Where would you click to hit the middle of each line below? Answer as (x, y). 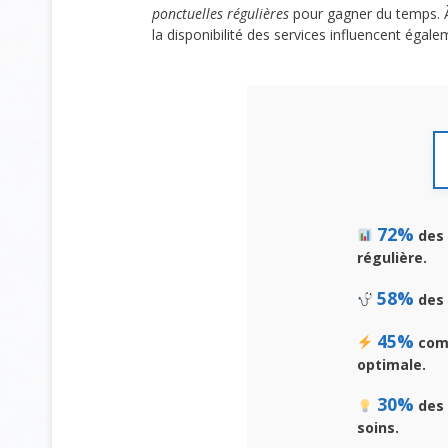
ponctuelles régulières (220, 13)
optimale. (391, 364)
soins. (378, 428)
